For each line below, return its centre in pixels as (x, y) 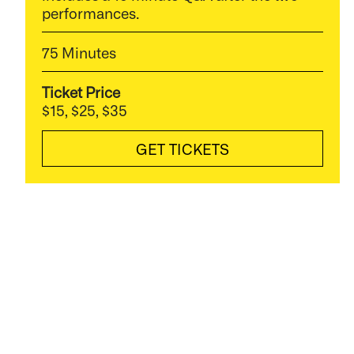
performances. (90, 12)
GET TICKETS (183, 149)
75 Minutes (79, 52)
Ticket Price (81, 92)
